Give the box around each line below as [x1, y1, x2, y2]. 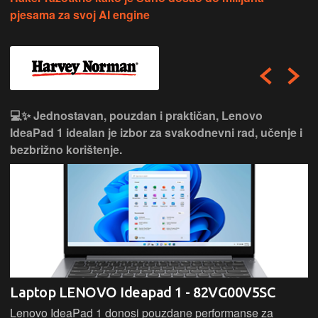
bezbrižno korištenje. [10, 141, 122, 158]
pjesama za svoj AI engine [10, 6, 150, 23]
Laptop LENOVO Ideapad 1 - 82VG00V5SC [10, 284, 275, 301]
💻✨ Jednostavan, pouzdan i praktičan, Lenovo [10, 107, 263, 124]
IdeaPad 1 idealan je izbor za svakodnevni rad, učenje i [10, 124, 302, 141]
